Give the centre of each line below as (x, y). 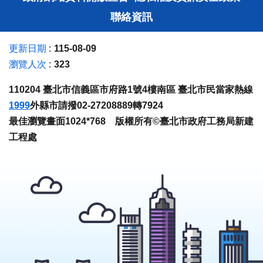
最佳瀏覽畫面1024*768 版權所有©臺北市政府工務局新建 (131, 121)
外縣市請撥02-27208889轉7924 (97, 105)
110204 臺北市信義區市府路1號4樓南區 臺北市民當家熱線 (131, 89)
